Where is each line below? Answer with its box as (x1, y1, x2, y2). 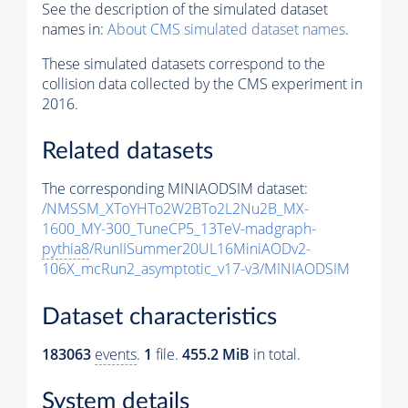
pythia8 (42, 239, 89, 260)
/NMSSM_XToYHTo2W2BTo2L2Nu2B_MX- (42, 199, 309, 219)
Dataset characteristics (42, 304, 277, 329)
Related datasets (42, 139, 213, 164)
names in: (42, 18, 107, 39)
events (95, 343, 137, 364)
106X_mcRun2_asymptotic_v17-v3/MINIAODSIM (42, 259, 350, 280)
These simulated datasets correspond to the (42, 53, 325, 74)
